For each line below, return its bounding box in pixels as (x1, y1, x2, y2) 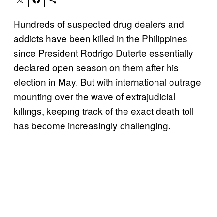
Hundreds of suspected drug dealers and (14, 16, 184, 30)
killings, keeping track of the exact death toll (14, 104, 194, 117)
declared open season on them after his (14, 60, 179, 74)
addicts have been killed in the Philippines (14, 31, 187, 45)
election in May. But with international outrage (14, 75, 201, 88)
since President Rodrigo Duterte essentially (14, 46, 193, 59)
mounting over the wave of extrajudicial (14, 89, 175, 103)
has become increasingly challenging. (14, 118, 170, 132)
